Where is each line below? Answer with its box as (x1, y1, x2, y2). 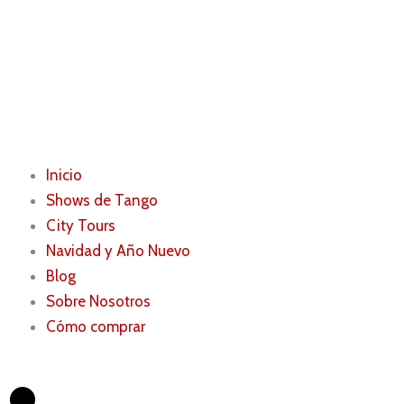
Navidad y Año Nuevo (46, 241, 190, 260)
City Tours (46, 216, 115, 234)
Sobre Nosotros (46, 291, 151, 310)
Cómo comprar (46, 317, 145, 335)
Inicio (46, 165, 82, 184)
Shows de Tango (46, 190, 158, 209)
